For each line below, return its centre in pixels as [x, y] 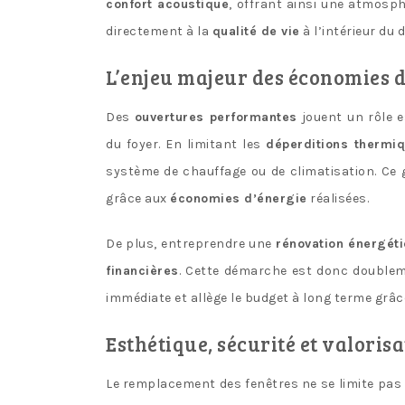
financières [142, 270]
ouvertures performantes [216, 117]
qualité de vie [256, 31]
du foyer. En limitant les [186, 144]
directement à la [159, 31]
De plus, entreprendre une [191, 243]
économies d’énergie [239, 198]
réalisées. [338, 198]
